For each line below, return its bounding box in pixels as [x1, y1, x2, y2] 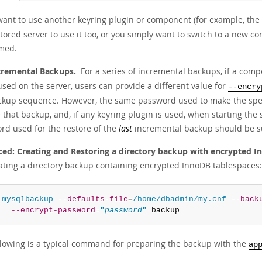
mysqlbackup [1, 195, 53, 204]
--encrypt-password [11, 206, 95, 215]
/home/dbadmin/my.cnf [132, 195, 226, 204]
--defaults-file [57, 195, 128, 204]
